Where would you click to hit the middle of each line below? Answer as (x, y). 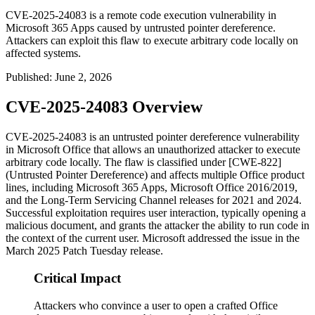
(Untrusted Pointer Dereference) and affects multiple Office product (155, 175)
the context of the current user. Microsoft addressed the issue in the (153, 238)
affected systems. (43, 53)
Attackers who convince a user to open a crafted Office (156, 305)
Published (27, 77)
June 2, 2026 (83, 77)
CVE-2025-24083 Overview (104, 107)
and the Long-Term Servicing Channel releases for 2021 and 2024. (154, 200)
